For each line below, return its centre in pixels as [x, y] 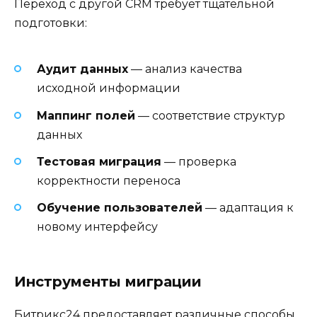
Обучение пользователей [120, 207]
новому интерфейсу [97, 226]
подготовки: [51, 23]
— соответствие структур [210, 115]
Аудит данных [82, 69]
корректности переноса [109, 180]
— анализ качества [185, 69]
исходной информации [109, 88]
